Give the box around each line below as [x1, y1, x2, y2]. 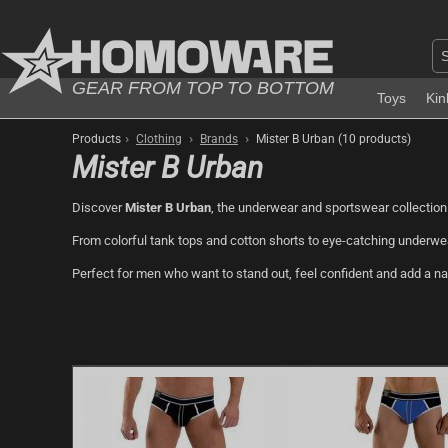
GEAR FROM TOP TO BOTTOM [72, 77, 334, 98]
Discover [72, 200, 125, 215]
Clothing [136, 132, 182, 146]
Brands [200, 132, 238, 146]
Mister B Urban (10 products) [253, 132, 411, 146]
